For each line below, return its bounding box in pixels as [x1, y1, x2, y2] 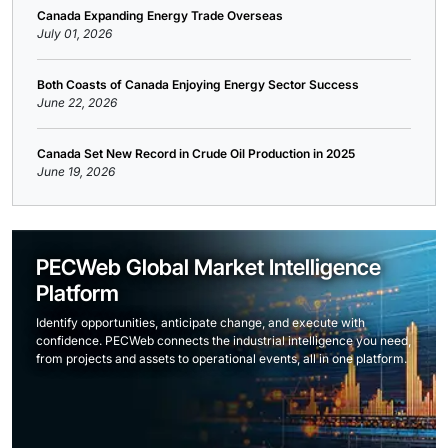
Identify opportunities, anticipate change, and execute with [36, 314, 365, 330]
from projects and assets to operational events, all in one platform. [36, 350, 407, 366]
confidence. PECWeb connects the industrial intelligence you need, [36, 332, 411, 348]
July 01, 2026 [37, 25, 112, 41]
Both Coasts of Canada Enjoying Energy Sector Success [37, 76, 359, 92]
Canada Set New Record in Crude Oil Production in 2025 [37, 145, 355, 161]
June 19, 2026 [37, 163, 115, 179]
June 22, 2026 [37, 94, 117, 110]
